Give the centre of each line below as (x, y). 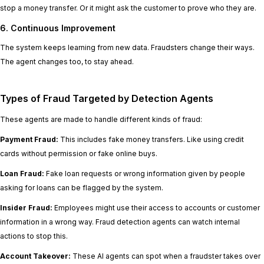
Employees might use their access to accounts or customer (156, 208)
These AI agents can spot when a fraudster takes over (166, 256)
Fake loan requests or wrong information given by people (145, 174)
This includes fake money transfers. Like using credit (151, 140)
